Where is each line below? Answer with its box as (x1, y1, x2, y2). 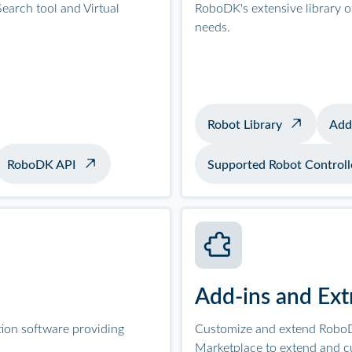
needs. (195, 21, 230, 34)
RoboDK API (7, 159, 76, 171)
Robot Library (207, 119, 282, 131)
